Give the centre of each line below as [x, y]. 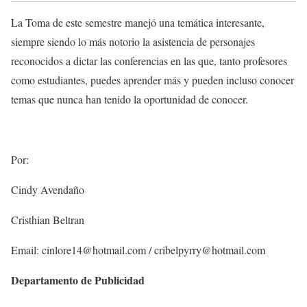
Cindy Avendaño [48, 189]
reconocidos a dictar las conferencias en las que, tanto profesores [149, 60]
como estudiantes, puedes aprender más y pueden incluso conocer [152, 79]
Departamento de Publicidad [78, 280]
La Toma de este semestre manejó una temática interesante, [138, 22]
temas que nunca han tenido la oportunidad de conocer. [130, 99]
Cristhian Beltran [48, 219]
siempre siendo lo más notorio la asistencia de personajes [133, 41]
